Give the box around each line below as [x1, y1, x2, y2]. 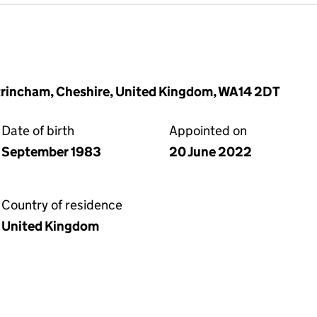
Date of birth [1, 122, 74, 139]
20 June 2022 [169, 144, 252, 160]
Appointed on [169, 122, 247, 139]
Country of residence [1, 197, 122, 213]
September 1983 [1, 144, 101, 160]
